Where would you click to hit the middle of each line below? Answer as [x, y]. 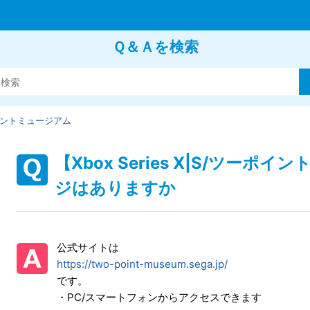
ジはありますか [115, 188]
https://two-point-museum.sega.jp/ [142, 264]
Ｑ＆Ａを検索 [155, 47]
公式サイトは [88, 247]
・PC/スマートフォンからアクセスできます [159, 297]
